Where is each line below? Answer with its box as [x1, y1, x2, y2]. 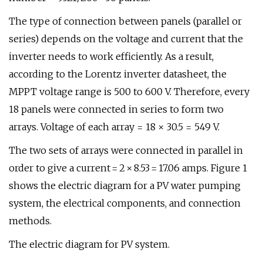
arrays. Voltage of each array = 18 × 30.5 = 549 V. [9, 121, 220, 133]
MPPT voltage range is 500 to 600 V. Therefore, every [9, 86, 249, 97]
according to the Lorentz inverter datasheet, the [9, 68, 227, 80]
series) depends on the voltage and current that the [9, 33, 243, 45]
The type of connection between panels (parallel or [9, 15, 242, 27]
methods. [9, 215, 52, 227]
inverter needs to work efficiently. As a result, [9, 50, 214, 62]
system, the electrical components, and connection [9, 197, 241, 209]
